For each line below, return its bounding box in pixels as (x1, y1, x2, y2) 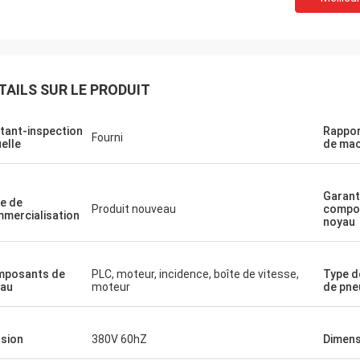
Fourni (92, 131, 123, 144)
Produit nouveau (92, 202, 176, 215)
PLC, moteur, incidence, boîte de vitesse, (92, 268, 299, 280)
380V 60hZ (92, 333, 147, 346)
